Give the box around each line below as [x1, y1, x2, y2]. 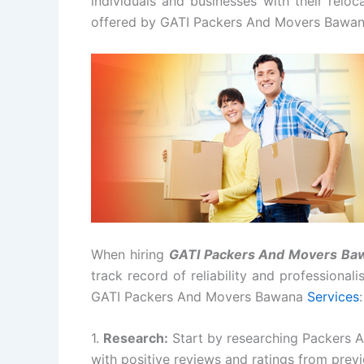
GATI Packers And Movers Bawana [91, 288, 307, 305]
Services [307, 288, 359, 305]
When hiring [91, 245, 169, 262]
